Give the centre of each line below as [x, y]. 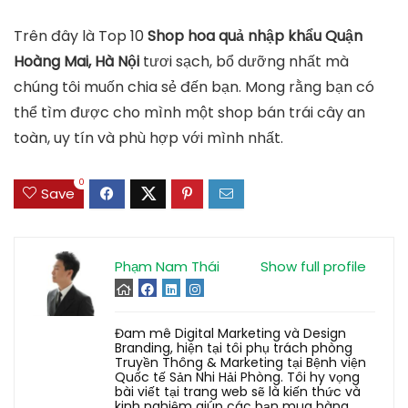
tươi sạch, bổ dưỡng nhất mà [244, 61]
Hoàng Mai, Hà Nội [76, 61]
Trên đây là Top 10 [81, 36]
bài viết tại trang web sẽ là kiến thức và [238, 392]
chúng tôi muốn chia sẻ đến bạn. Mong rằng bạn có [194, 87]
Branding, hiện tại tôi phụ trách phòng [234, 348]
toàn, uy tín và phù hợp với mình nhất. [148, 138]
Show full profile [313, 267]
